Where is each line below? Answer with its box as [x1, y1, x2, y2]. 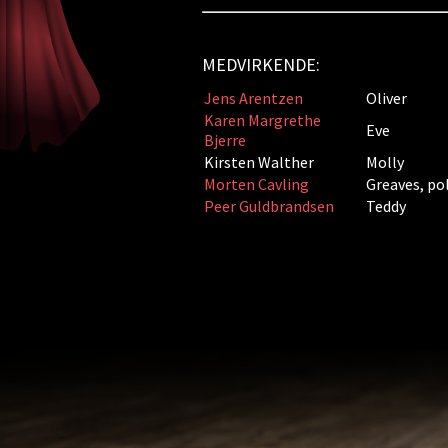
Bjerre [203, 130, 246, 150]
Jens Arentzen [203, 88, 303, 108]
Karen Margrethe [203, 110, 321, 130]
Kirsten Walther [203, 152, 314, 172]
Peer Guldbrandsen [203, 196, 334, 216]
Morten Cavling [203, 174, 309, 194]
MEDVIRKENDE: [201, 53, 320, 76]
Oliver [365, 88, 407, 108]
